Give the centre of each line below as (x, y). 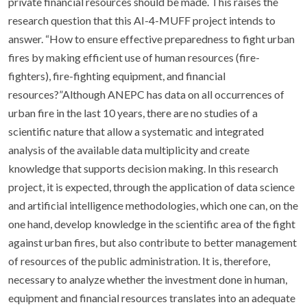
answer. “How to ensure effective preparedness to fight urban (151, 39)
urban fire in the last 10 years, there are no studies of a (133, 113)
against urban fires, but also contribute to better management (152, 242)
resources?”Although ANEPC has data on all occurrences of (146, 94)
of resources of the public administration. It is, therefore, (139, 261)
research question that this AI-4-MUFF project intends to (142, 20)
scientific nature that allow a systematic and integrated (136, 131)
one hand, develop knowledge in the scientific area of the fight (152, 224)
